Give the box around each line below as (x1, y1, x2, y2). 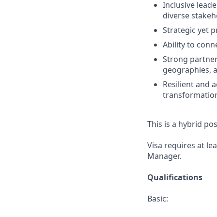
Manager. (147, 151, 181, 161)
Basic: (147, 193, 168, 204)
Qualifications (147, 172, 202, 183)
